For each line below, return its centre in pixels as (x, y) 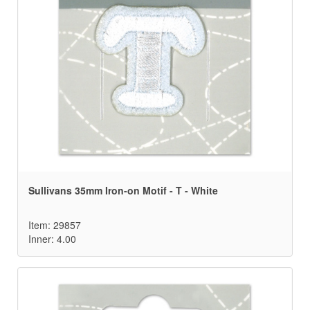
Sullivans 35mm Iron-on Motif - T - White (123, 191)
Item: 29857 (55, 225)
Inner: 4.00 (52, 239)
